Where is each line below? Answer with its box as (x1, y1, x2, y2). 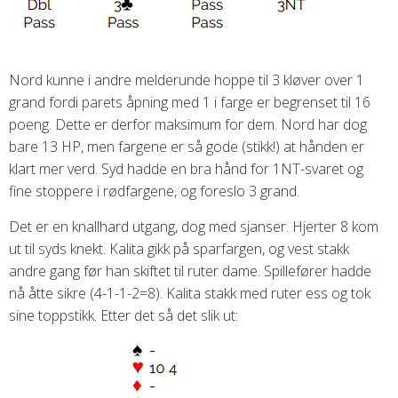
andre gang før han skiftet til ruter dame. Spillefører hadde (9, 261, 371, 282)
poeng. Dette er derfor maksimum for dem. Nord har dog (9, 115, 367, 135)
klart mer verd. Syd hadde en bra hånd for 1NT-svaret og (9, 159, 363, 179)
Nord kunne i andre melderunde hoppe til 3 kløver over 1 (9, 70, 364, 91)
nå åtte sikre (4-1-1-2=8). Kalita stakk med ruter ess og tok (9, 283, 370, 304)
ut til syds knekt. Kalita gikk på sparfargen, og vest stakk (9, 239, 349, 259)
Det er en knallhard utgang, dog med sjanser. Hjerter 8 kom (9, 217, 378, 237)
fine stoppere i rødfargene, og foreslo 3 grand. (9, 181, 299, 202)
